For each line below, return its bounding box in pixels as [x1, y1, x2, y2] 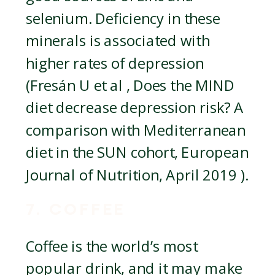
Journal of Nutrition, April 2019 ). [26, 165, 249, 185]
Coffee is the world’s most [26, 236, 198, 257]
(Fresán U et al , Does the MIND [26, 76, 235, 96]
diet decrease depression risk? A [26, 98, 244, 118]
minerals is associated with [26, 31, 210, 52]
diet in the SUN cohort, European [26, 142, 249, 163]
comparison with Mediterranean [26, 120, 246, 141]
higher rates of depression [26, 53, 204, 74]
